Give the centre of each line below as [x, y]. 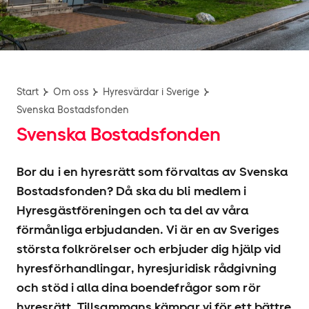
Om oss [71, 92]
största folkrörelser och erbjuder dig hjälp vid [149, 249]
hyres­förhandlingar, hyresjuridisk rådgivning [147, 268]
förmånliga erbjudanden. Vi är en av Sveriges [148, 229]
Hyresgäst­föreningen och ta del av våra [133, 210]
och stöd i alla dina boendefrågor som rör [139, 287]
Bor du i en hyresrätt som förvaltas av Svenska [152, 171]
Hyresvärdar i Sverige [151, 92]
